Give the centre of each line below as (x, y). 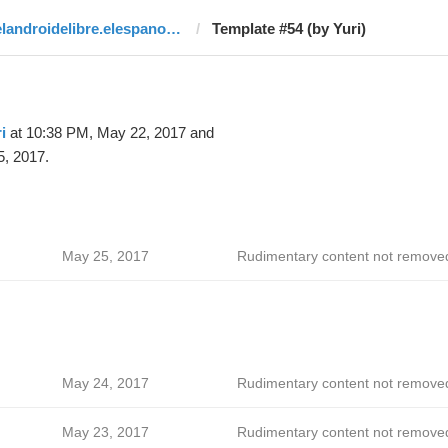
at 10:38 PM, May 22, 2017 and (109, 132)
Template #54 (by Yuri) (288, 28)
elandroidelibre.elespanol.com (173, 28)
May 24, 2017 (105, 383)
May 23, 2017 (105, 432)
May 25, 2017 (105, 256)
